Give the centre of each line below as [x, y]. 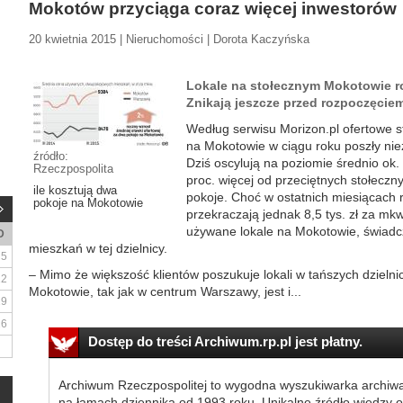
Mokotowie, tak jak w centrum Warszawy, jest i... [165, 291]
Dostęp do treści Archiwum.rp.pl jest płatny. [225, 341]
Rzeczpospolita [73, 169]
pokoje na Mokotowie [88, 203]
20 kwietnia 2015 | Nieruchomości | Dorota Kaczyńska [169, 39]
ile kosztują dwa [75, 190]
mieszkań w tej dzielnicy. [98, 248]
